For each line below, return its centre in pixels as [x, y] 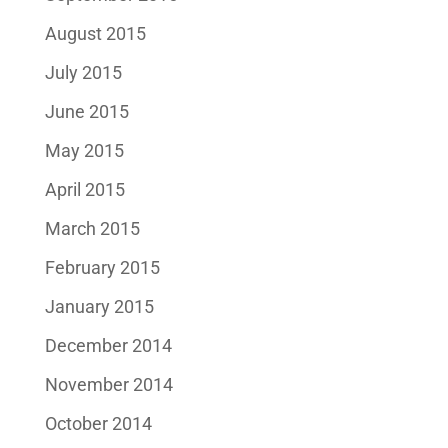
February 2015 [102, 267]
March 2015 [92, 228]
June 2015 [86, 111]
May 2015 [84, 150]
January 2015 [99, 306]
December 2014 [108, 345]
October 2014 [98, 423]
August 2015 [95, 33]
